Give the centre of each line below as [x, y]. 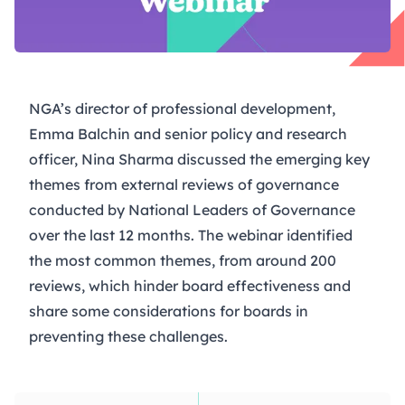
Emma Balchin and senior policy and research [188, 133]
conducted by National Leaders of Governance [192, 209]
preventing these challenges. [128, 336]
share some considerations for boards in [169, 311]
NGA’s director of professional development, [182, 108]
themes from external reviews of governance [184, 184]
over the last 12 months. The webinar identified [191, 235]
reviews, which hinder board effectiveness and [190, 285]
